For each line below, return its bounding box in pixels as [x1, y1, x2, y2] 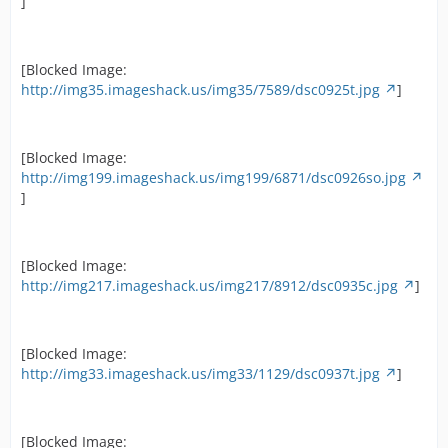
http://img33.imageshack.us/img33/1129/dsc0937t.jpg [21, 364, 380, 383]
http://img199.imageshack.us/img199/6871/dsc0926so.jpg [21, 168, 406, 187]
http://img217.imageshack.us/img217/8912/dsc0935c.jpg [21, 276, 398, 295]
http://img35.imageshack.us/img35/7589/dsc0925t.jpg [21, 80, 380, 99]
